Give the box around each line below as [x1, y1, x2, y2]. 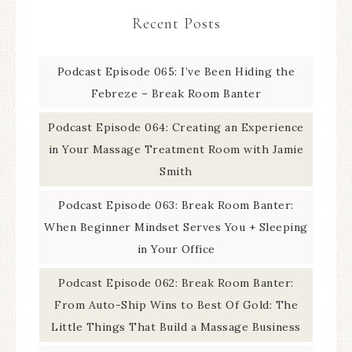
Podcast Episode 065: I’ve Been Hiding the [57, 64, 295, 79]
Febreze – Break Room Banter [90, 86, 262, 101]
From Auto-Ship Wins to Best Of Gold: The [54, 297, 298, 312]
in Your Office [137, 241, 215, 256]
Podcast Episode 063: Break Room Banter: [58, 197, 294, 212]
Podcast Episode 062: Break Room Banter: [58, 275, 294, 290]
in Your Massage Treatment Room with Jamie [48, 141, 304, 156]
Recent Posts [131, 13, 221, 33]
